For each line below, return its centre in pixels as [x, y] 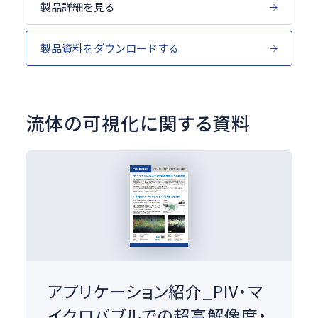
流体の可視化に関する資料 [138, 122]
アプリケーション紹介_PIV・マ [155, 291]
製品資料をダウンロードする [109, 48]
